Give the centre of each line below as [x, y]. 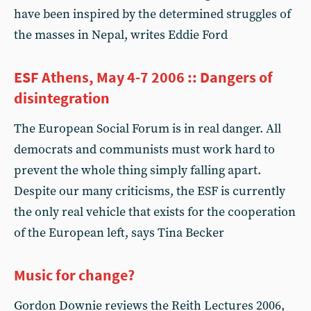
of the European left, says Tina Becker [119, 233]
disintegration [62, 98]
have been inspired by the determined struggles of [152, 14]
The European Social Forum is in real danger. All [148, 129]
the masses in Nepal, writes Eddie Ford [121, 35]
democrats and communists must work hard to [144, 150]
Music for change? [74, 275]
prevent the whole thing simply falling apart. [137, 170]
